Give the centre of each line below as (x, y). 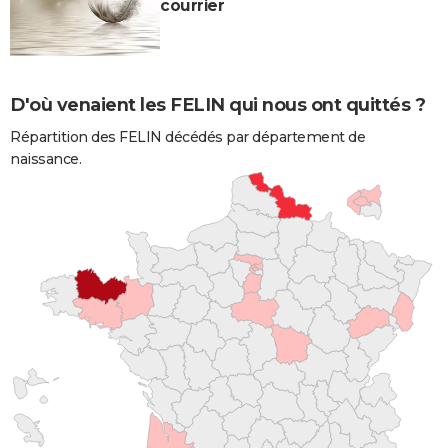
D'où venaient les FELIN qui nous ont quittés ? (217, 104)
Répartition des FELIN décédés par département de (187, 136)
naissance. (45, 158)
